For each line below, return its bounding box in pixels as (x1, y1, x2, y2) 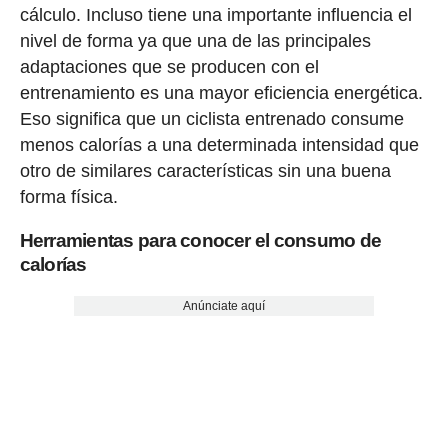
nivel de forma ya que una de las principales (19, 30, 371, 51)
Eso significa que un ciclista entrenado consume (19, 108, 404, 129)
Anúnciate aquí (182, 298, 265, 313)
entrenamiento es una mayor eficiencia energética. (19, 82, 423, 103)
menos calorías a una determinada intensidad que (19, 134, 419, 155)
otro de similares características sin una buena (19, 160, 391, 181)
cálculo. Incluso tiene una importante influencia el (19, 4, 412, 25)
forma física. (19, 186, 118, 207)
